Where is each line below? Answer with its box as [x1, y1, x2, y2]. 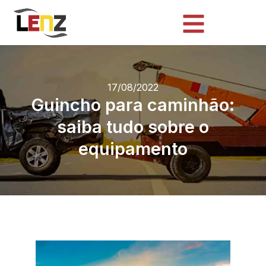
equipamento [78, 138, 188, 160]
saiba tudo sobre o [57, 116, 209, 138]
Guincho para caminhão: [31, 94, 235, 116]
